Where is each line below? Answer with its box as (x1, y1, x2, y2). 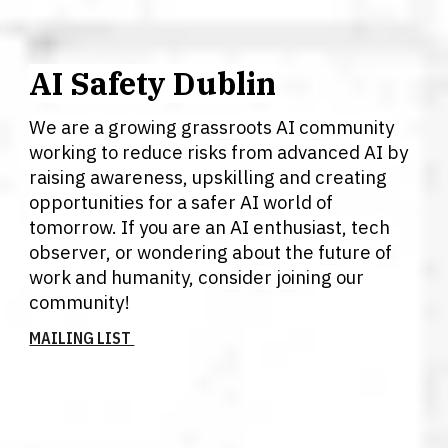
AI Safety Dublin (29, 64, 277, 103)
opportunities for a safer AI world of (29, 190, 334, 215)
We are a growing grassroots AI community (29, 115, 395, 140)
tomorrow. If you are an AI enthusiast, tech (29, 215, 391, 240)
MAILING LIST (29, 327, 135, 348)
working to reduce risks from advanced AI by (29, 140, 409, 165)
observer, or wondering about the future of (29, 240, 393, 265)
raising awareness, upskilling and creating (29, 165, 388, 190)
